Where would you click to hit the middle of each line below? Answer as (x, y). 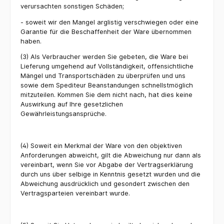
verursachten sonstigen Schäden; (72, 6)
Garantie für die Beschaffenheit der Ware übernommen (106, 31)
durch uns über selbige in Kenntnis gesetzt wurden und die (110, 174)
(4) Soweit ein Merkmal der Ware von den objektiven (101, 145)
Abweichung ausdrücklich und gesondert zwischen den (105, 183)
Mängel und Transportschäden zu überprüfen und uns (103, 76)
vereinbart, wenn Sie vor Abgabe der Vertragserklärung (107, 164)
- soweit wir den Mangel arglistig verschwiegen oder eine (109, 22)
